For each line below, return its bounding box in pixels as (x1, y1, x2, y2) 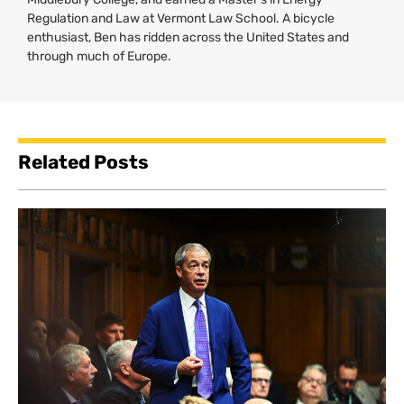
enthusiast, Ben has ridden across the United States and (27, 29, 349, 45)
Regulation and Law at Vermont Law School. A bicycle (27, 10, 335, 26)
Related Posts (18, 150, 149, 173)
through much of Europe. (27, 48, 171, 64)
